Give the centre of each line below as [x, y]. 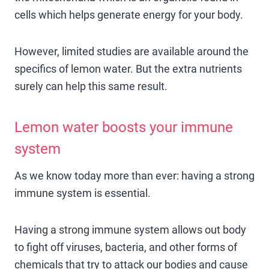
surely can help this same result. [91, 86]
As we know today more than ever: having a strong [134, 175]
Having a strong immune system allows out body [130, 229]
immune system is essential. [83, 193]
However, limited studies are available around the [131, 51]
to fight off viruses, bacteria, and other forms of [126, 247]
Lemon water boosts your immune [124, 127]
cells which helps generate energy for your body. [129, 14]
